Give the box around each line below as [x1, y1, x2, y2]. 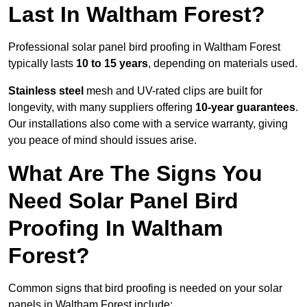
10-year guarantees [195, 101, 295, 114]
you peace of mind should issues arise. [8, 134, 197, 147]
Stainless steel [8, 85, 84, 97]
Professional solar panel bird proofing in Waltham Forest [8, 41, 280, 53]
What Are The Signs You [8, 161, 262, 186]
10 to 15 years [76, 58, 148, 70]
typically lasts [8, 58, 76, 70]
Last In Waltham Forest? [8, 2, 265, 27]
